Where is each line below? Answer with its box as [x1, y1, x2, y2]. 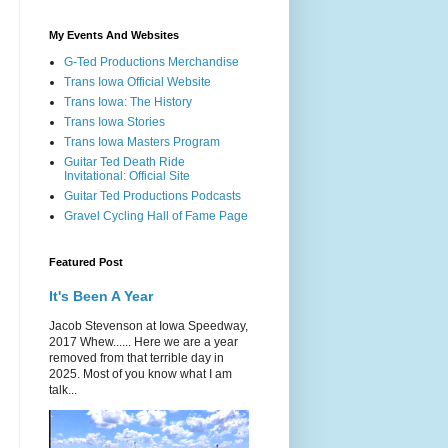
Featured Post [49, 256, 123, 269]
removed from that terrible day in [49, 351, 224, 366]
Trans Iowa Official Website [64, 75, 211, 90]
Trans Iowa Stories [64, 115, 165, 130]
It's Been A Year [49, 288, 153, 305]
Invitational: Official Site [64, 169, 190, 184]
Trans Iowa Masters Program [64, 135, 220, 150]
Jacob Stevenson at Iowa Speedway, [49, 319, 248, 334]
